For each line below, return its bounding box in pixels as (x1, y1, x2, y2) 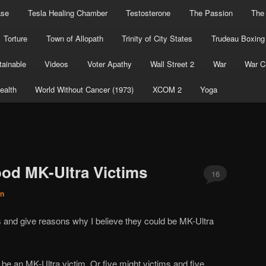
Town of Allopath (46, 33, 103, 45)
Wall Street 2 (150, 58, 195, 70)
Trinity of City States (122, 33, 193, 45)
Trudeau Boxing (211, 33, 265, 45)
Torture (4, 33, 28, 45)
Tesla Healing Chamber (27, 7, 107, 19)
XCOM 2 (152, 84, 182, 96)
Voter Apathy (87, 58, 132, 70)
